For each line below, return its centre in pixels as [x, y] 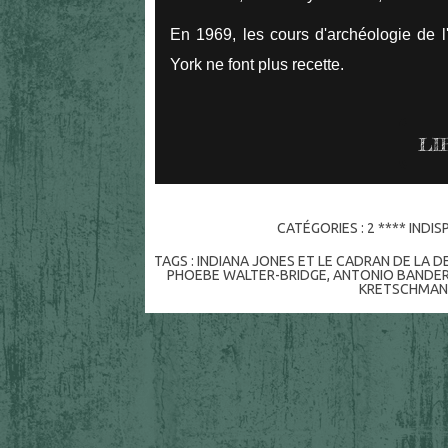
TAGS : [176, 261]
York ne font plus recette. [259, 64]
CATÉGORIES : [321, 228]
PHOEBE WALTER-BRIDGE [247, 275]
